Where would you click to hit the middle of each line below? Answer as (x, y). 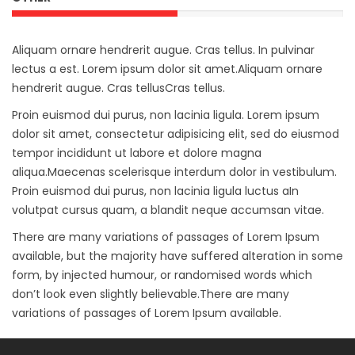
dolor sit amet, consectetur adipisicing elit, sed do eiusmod (176, 134)
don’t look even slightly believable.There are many (151, 294)
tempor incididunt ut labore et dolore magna (137, 153)
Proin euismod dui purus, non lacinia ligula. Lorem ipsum (166, 115)
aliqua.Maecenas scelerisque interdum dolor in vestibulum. (174, 172)
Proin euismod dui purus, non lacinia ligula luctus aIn (155, 191)
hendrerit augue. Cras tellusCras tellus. (118, 88)
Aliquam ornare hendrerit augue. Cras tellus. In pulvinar (163, 50)
